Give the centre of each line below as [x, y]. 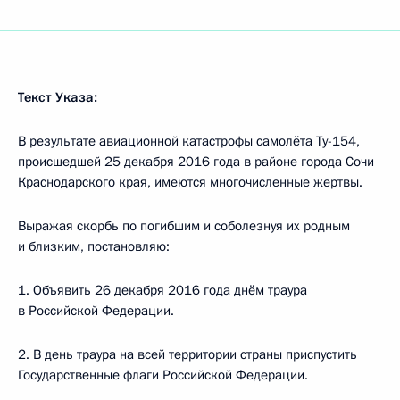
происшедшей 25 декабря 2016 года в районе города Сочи [196, 162]
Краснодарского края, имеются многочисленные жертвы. [190, 182]
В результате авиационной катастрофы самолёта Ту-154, [189, 141]
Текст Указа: [58, 97]
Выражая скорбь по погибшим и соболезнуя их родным [184, 226]
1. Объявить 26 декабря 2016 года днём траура [162, 290]
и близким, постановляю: [94, 246]
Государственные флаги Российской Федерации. [163, 375]
